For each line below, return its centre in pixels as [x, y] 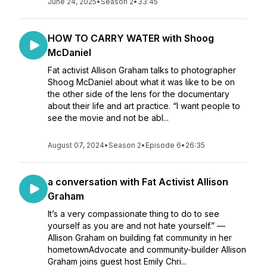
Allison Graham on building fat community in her [140, 237]
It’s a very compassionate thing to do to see [133, 214]
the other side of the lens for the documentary [139, 94]
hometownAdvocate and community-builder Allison [147, 249]
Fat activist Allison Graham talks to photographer [142, 70]
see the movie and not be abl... [108, 118]
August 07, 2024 [76, 145]
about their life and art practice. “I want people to [144, 106]
